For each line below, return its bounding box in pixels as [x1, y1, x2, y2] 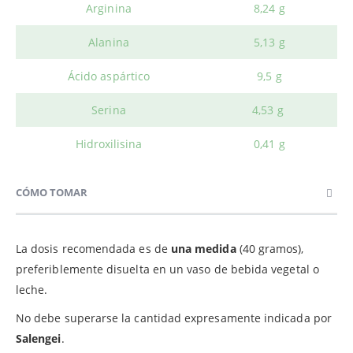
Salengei [16, 330, 61, 346]
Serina [91, 102, 126, 117]
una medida [170, 240, 236, 256]
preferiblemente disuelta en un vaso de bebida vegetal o [16, 261, 319, 277]
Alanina [88, 34, 129, 50]
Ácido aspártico [67, 68, 150, 84]
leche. [16, 281, 48, 297]
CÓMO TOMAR [16, 184, 87, 199]
